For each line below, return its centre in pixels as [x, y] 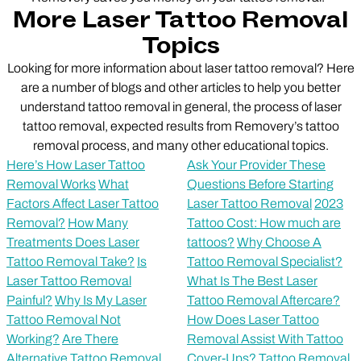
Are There [90, 338]
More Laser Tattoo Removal [180, 20]
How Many [98, 222]
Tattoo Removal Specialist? [265, 261]
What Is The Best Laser [252, 280]
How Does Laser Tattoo [253, 319]
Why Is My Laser [101, 300]
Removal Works [51, 184]
